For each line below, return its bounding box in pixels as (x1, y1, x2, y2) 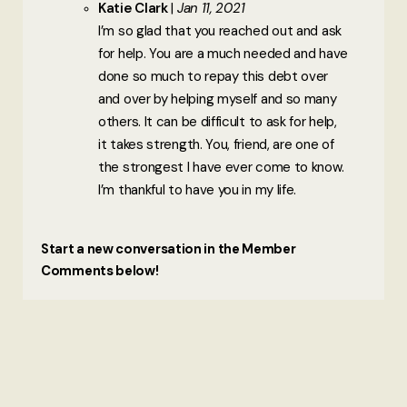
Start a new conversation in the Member (41, 239, 296, 258)
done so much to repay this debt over (98, 66, 329, 85)
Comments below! (41, 261, 159, 280)
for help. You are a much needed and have (98, 44, 348, 63)
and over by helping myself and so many (98, 89, 337, 108)
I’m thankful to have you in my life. (98, 180, 297, 199)
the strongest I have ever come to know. (98, 157, 344, 176)
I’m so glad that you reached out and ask (98, 21, 342, 40)
